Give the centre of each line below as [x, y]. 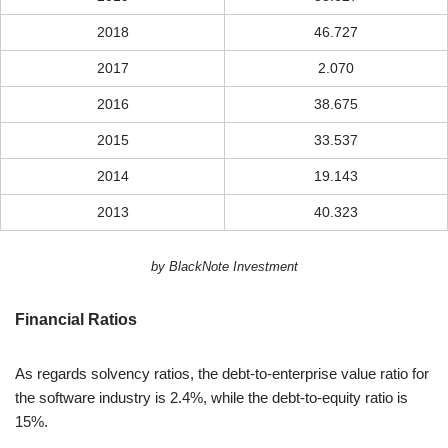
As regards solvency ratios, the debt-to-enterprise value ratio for [222, 374]
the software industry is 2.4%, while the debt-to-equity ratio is [211, 398]
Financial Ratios [76, 320]
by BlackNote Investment [224, 267]
